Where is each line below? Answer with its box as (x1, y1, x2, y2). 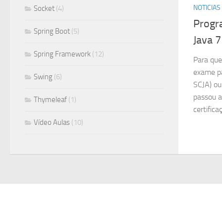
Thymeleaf (34, 95, 67, 104)
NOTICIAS (193, 3, 221, 12)
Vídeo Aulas (34, 118, 70, 127)
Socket (34, 4, 55, 13)
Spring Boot (34, 27, 70, 36)
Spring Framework (34, 50, 91, 58)
